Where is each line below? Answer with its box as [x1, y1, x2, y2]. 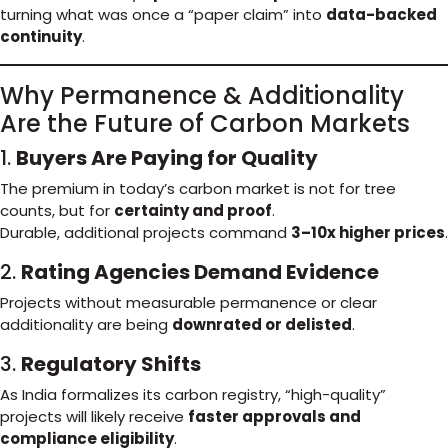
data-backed [326, 4, 437, 25]
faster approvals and [188, 406, 361, 427]
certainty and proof [114, 200, 272, 221]
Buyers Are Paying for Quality [16, 144, 318, 172]
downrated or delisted [172, 314, 352, 335]
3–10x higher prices [291, 222, 445, 243]
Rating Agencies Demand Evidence [21, 258, 379, 286]
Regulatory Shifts [21, 350, 201, 378]
